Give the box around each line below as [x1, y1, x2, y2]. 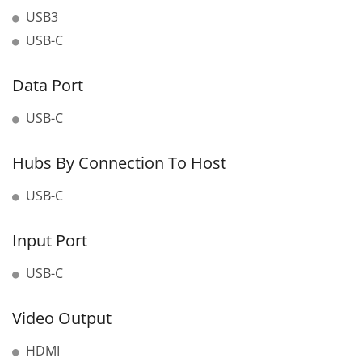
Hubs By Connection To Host [12, 152, 226, 175]
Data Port [12, 74, 83, 97]
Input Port [12, 229, 87, 252]
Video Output [12, 307, 112, 330]
